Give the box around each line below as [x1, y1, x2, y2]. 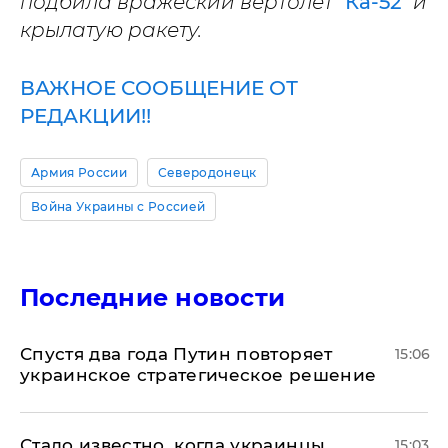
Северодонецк [157, 165, 257, 180]
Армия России [31, 165, 127, 180]
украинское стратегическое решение [20, 365, 377, 385]
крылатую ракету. [20, 18, 202, 42]
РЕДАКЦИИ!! [20, 104, 151, 128]
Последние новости [20, 283, 286, 312]
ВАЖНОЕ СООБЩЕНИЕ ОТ [20, 76, 298, 100]
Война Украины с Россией [31, 199, 206, 214]
